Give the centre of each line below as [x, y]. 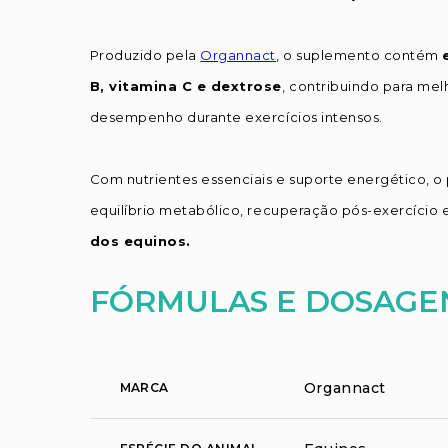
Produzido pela [145, 54]
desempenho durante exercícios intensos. [236, 116]
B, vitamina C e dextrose [185, 85]
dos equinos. [140, 240]
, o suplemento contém [359, 54]
